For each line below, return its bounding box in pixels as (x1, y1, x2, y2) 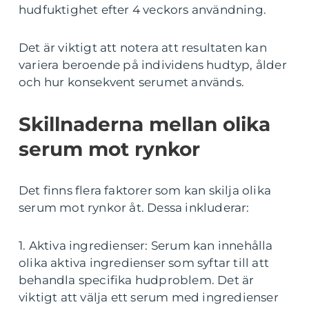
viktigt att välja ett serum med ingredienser (19, 290, 279, 305)
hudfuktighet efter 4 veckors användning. (19, 3, 267, 17)
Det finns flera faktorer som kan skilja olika (19, 183, 272, 198)
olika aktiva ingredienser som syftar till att (19, 256, 270, 270)
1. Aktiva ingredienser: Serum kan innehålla (19, 239, 273, 253)
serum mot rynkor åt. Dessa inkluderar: (19, 201, 250, 215)
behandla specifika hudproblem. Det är (19, 273, 255, 288)
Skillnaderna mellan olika (19, 112, 270, 137)
